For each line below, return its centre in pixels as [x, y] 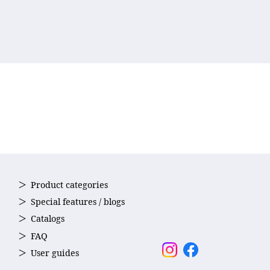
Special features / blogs [78, 201]
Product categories [69, 184]
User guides [55, 253]
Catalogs [48, 219]
